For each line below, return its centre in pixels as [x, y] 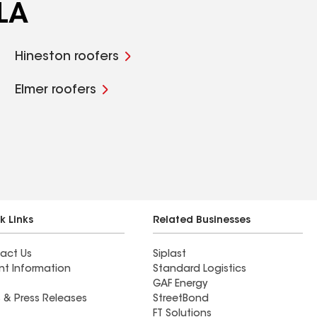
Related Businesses [202, 221]
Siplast [169, 255]
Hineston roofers [67, 57]
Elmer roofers [56, 91]
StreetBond [181, 299]
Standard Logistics [200, 270]
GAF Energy [180, 284]
